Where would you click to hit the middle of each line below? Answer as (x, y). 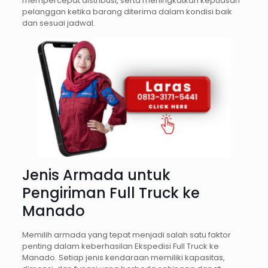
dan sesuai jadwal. (58, 23)
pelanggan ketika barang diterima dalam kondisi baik (127, 12)
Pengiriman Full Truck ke (111, 193)
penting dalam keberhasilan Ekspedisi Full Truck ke (120, 246)
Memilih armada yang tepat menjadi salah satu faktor (126, 235)
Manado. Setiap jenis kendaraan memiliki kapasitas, (123, 258)
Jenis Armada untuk (96, 175)
